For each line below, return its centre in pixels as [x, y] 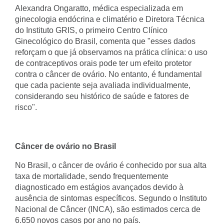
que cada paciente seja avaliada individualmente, [103, 85]
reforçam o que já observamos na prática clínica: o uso [111, 52]
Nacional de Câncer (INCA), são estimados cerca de [108, 209]
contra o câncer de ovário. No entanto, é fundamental [108, 74]
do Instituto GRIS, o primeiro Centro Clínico [91, 30]
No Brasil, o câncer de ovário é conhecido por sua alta [111, 165]
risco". [26, 107]
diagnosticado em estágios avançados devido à [99, 187]
